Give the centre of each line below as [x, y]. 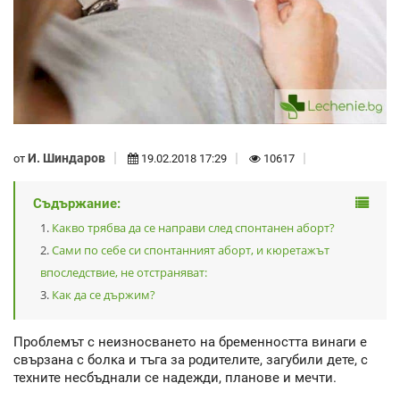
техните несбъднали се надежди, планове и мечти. [175, 378]
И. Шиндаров [67, 158]
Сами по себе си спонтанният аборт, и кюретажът [191, 250]
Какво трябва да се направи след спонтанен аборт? [193, 228]
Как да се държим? [104, 295]
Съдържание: [77, 204]
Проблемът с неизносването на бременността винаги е [190, 342]
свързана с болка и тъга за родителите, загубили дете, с [191, 360]
